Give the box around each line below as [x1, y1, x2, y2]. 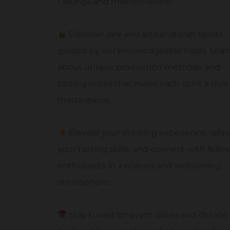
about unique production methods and [57, 62, 220, 72]
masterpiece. [57, 95, 111, 105]
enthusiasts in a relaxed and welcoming [57, 161, 221, 171]
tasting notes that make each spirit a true [57, 79, 228, 89]
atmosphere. [57, 177, 110, 187]
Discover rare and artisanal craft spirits [67, 29, 223, 40]
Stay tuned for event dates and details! [67, 210, 228, 220]
